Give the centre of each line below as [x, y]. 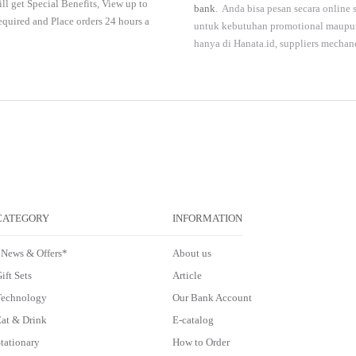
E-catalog [193, 320]
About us [192, 253]
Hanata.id [254, 44]
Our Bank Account [212, 298]
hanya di [214, 44]
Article [187, 276]
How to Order [201, 342]
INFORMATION [207, 219]
